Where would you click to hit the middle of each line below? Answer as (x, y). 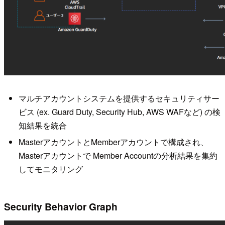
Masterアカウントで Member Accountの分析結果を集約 (118, 155)
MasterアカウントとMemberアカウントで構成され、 (113, 142)
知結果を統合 (42, 125)
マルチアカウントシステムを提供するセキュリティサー (119, 98)
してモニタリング (50, 169)
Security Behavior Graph (61, 207)
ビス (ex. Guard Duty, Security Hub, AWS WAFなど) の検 (119, 111)
